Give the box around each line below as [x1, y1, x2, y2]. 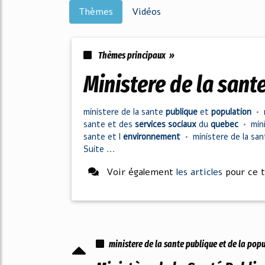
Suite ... [83, 143, 115, 155]
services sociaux [135, 118, 199, 130]
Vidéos [132, 5, 161, 18]
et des [108, 118, 135, 130]
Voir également [104, 166, 176, 179]
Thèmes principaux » [96, 50, 174, 61]
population [211, 106, 254, 118]
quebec [211, 118, 241, 130]
